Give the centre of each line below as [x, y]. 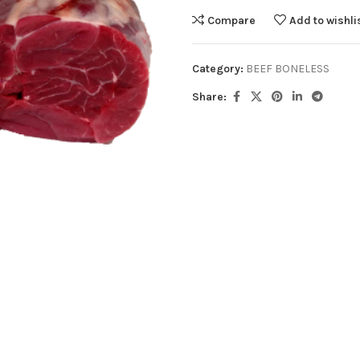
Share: [209, 97]
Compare [232, 20]
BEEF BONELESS [288, 69]
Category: [218, 69]
